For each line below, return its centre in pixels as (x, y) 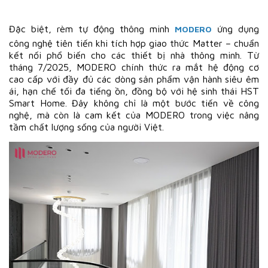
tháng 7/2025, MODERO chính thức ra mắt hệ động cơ (134, 67)
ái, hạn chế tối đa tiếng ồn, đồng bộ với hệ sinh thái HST (134, 91)
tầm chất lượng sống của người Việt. (86, 127)
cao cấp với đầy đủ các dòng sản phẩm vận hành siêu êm (134, 79)
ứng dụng (235, 28)
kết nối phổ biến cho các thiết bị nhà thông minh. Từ (134, 55)
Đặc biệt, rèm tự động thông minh (92, 28)
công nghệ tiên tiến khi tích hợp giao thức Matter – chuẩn (134, 43)
